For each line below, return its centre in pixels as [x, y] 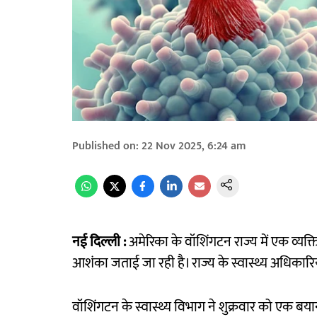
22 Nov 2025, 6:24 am [194, 146]
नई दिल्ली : [99, 242]
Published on [104, 146]
